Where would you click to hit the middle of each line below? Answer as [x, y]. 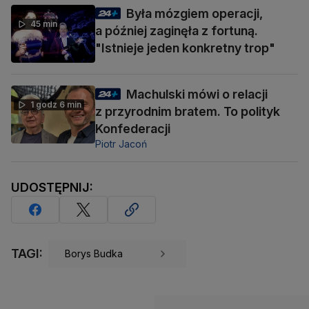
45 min [44, 23]
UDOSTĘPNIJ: [52, 187]
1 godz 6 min [56, 104]
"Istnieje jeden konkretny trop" [185, 48]
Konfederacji [133, 128]
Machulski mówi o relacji [197, 94]
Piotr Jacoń [121, 143]
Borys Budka [94, 254]
